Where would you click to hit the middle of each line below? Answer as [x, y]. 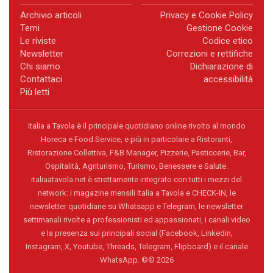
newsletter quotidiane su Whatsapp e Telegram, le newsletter [136, 206]
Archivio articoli [51, 15]
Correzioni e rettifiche [210, 53]
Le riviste [38, 41]
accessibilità [228, 79]
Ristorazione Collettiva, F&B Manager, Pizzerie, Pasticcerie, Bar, [136, 152]
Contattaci [41, 79]
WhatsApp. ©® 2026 [136, 260]
